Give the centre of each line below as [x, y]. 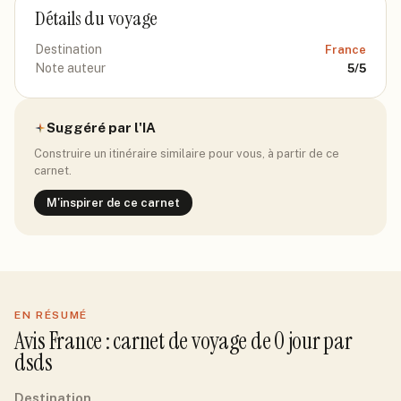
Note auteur [70, 68]
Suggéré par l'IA [101, 128]
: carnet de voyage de [188, 341]
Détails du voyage [97, 18]
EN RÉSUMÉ [51, 315]
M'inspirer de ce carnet [113, 203]
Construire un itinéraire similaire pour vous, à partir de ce [187, 154]
